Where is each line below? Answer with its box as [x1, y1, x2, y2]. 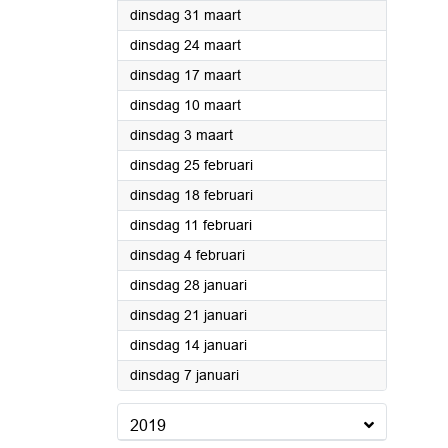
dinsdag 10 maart [130, 97, 241, 113]
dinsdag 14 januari [130, 337, 247, 353]
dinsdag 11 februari [130, 217, 252, 233]
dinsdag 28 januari [130, 277, 247, 293]
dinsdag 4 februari [130, 247, 245, 263]
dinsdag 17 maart [130, 67, 241, 83]
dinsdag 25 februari [130, 157, 253, 173]
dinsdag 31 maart [130, 7, 241, 23]
